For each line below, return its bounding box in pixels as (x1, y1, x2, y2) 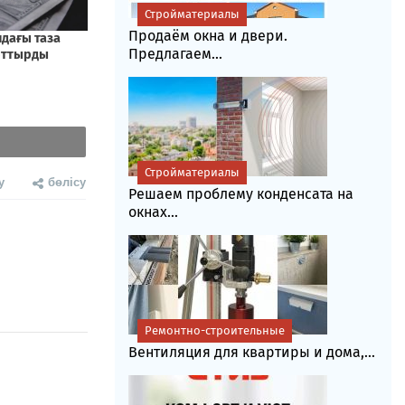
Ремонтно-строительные (144, 324, 285, 337)
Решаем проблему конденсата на (127, 185, 353, 202)
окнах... (127, 203, 178, 221)
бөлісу (47, 173, 86, 190)
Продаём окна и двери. (127, 27, 287, 44)
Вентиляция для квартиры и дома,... (127, 344, 375, 361)
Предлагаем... (127, 45, 222, 62)
